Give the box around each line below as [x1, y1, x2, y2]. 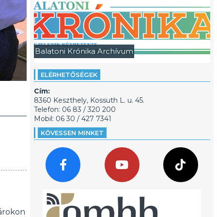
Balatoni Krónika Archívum [34, 46, 133, 56]
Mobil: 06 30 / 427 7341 [33, 114, 111, 123]
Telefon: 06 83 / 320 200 [33, 105, 116, 114]
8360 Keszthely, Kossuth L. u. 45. [33, 96, 144, 105]
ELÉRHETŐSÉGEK [40, 71, 97, 78]
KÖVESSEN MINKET [40, 129, 104, 137]
